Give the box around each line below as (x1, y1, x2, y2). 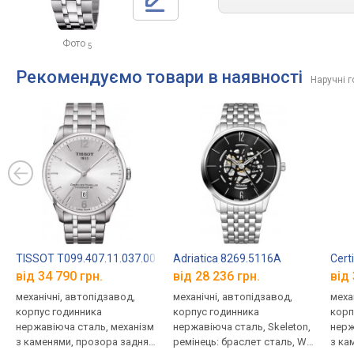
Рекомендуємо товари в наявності (16, 67, 303, 87)
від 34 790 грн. (16, 269, 103, 284)
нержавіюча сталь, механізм (16, 321, 154, 333)
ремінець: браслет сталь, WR (172, 336, 313, 348)
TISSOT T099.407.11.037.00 (16, 251, 156, 265)
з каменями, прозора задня (16, 336, 149, 348)
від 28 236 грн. (172, 269, 260, 284)
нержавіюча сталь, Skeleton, (172, 321, 311, 333)
